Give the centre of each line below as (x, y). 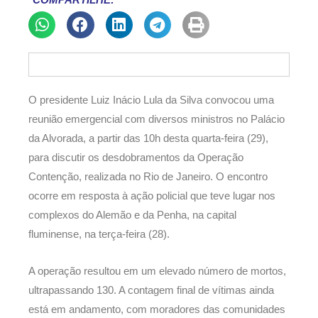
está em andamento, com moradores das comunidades (157, 310)
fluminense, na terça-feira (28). (99, 234)
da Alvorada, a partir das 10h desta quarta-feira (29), (148, 138)
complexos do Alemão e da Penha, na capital (132, 215)
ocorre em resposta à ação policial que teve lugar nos (152, 196)
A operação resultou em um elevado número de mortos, (157, 272)
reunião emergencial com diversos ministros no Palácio (157, 119)
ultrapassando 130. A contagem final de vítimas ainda (151, 291)
